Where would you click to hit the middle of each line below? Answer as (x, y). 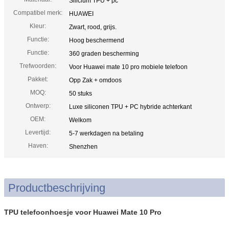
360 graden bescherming (104, 53)
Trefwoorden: (38, 66)
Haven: (38, 145)
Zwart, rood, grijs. (93, 27)
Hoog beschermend (97, 40)
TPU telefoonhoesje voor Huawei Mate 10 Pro (83, 212)
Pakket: (38, 79)
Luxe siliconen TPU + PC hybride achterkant (130, 107)
